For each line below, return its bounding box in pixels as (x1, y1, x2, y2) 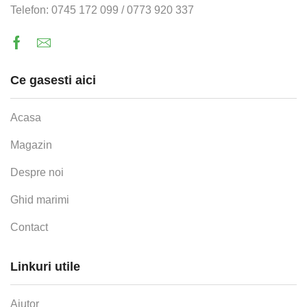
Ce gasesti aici (10, 73, 96, 88)
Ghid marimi (10, 194, 69, 206)
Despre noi (10, 167, 64, 179)
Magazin (10, 139, 52, 151)
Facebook (16, 45, 75, 60)
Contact (10, 221, 48, 234)
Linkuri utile (10, 260, 80, 274)
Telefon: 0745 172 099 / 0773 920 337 (10, 4, 194, 16)
